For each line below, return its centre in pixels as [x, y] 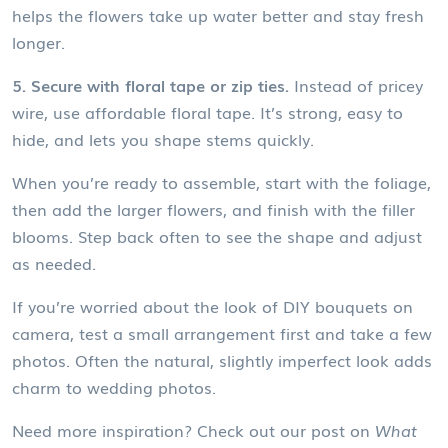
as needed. [54, 263]
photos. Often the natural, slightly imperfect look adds [222, 360]
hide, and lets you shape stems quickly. [163, 139]
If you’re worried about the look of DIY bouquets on [212, 306]
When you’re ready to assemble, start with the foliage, [221, 182]
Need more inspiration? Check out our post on [193, 430]
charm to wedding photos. [114, 387]
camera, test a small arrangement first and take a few [222, 333]
